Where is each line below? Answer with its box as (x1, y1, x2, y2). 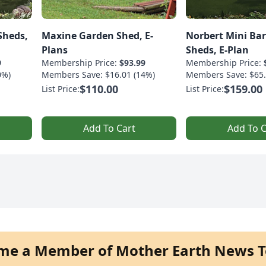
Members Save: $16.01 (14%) (42, 69, 155, 81)
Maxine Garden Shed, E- (42, 29, 153, 43)
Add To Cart (83, 122, 135, 135)
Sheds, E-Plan (186, 43, 249, 57)
